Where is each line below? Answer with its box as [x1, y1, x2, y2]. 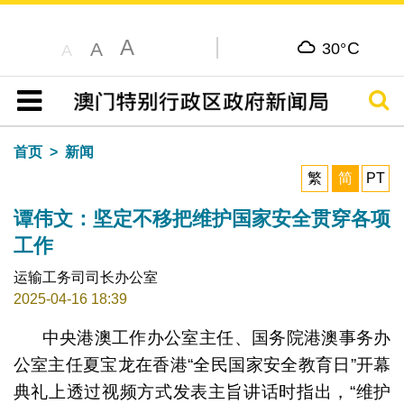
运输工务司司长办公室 [13, 269, 158, 285]
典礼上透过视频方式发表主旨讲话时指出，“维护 [13, 381, 391, 401]
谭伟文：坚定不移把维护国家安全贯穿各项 [13, 207, 390, 230]
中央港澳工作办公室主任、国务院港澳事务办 [41, 327, 391, 347]
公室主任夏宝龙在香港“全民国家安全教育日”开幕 [13, 354, 391, 374]
